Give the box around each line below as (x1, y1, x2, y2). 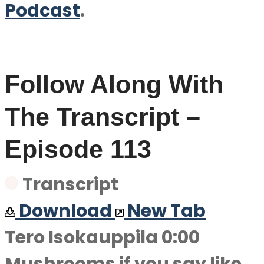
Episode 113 (5, 135, 151, 163)
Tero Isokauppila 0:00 (5, 225, 200, 250)
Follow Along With (5, 70, 223, 98)
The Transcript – (5, 103, 200, 131)
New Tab (127, 199, 206, 223)
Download (19, 199, 112, 223)
